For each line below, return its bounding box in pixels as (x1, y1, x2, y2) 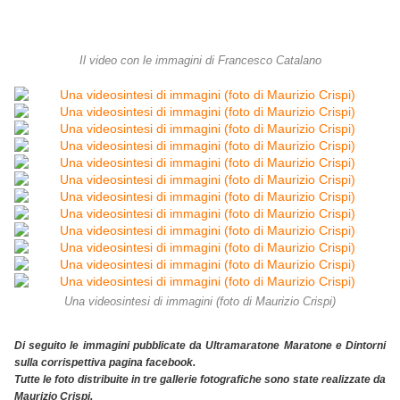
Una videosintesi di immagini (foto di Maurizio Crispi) (64, 296, 336, 309)
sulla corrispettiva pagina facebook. (14, 356, 196, 370)
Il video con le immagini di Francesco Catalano (79, 54, 321, 68)
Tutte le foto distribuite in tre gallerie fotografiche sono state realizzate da (14, 373, 386, 387)
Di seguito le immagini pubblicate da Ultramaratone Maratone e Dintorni (14, 339, 386, 353)
